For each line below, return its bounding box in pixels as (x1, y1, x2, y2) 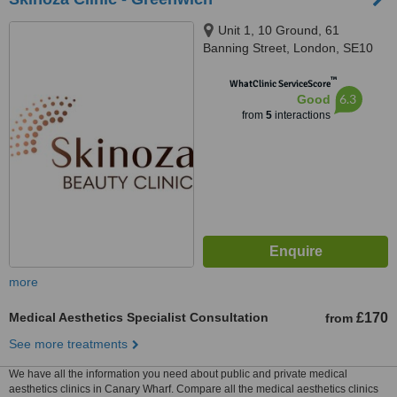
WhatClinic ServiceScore (229, 78, 331, 90)
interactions (271, 109, 331, 121)
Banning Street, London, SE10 (203, 41, 373, 55)
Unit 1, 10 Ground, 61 (218, 23, 339, 37)
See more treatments (9, 337, 128, 351)
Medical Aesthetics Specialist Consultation (9, 310, 269, 324)
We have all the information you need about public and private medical (9, 368, 347, 380)
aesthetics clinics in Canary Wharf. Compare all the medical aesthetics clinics (9, 383, 378, 395)
